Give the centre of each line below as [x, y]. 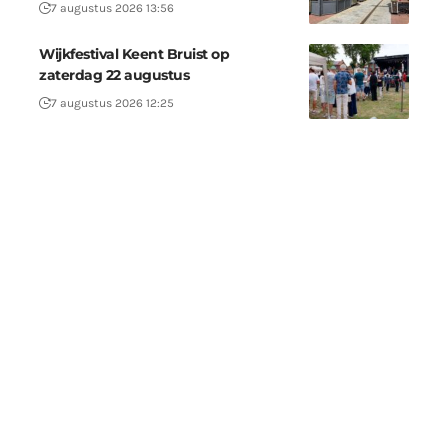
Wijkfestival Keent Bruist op [134, 54]
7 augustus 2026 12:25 [112, 103]
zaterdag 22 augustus [114, 75]
